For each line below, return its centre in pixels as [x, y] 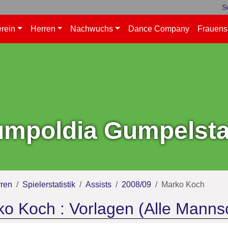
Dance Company [159, 29]
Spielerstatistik [49, 184]
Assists [98, 184]
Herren [43, 29]
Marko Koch [183, 184]
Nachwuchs [92, 29]
